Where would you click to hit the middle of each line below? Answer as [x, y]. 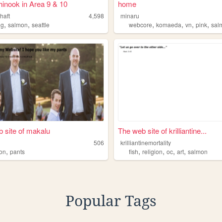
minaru [130, 16]
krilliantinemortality [146, 142]
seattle [41, 25]
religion [153, 151]
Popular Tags [111, 201]
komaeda [169, 25]
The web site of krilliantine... [162, 130]
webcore [141, 25]
